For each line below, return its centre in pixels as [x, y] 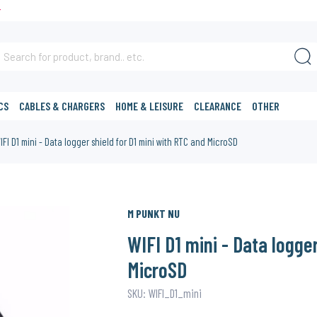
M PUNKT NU [153, 213]
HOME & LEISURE [150, 106]
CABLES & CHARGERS [62, 106]
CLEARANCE [218, 106]
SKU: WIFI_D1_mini [164, 293]
